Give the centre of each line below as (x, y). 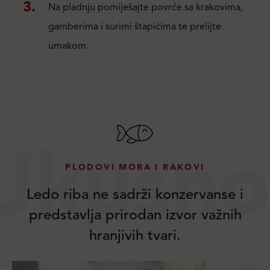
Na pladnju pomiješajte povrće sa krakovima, (146, 8)
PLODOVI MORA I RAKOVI (135, 168)
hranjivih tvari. (135, 236)
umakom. (68, 46)
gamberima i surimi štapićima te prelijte (135, 27)
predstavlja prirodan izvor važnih (135, 216)
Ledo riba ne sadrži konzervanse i (135, 195)
